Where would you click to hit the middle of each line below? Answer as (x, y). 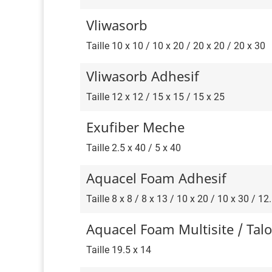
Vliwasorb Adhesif (143, 76)
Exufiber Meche (135, 127)
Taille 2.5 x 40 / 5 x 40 (134, 148)
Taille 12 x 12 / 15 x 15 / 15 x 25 (155, 97)
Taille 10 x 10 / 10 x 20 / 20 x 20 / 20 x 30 (176, 46)
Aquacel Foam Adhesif (156, 178)
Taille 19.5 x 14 (119, 250)
